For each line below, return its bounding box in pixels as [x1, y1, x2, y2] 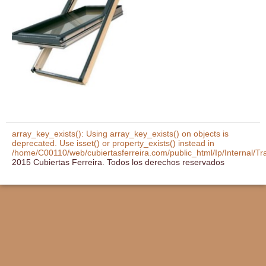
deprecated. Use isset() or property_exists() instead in [12, 138, 214, 148]
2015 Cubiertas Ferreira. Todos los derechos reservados [12, 157, 224, 167]
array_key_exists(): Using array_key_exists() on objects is [12, 129, 229, 138]
